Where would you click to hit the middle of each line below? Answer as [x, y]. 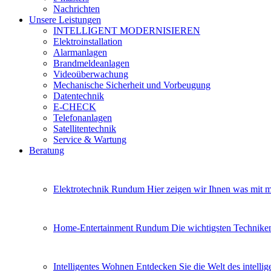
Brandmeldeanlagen [91, 63]
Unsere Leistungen [65, 20]
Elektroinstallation [88, 41]
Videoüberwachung [91, 74]
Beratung [47, 150]
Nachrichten [77, 9]
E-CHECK [75, 107]
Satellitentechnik [85, 129]
